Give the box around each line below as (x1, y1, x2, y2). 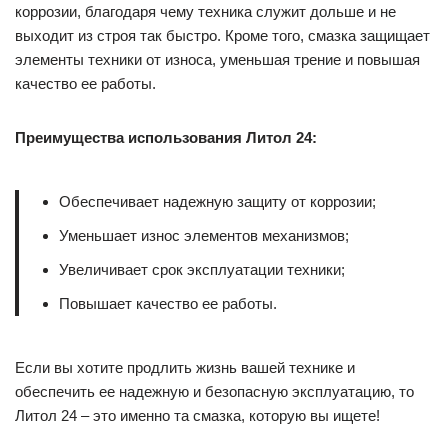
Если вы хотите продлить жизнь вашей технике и (15, 359, 355, 377)
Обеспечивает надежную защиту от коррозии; (59, 193, 376, 211)
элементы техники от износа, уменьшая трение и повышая (15, 51, 420, 69)
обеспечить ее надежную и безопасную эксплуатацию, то (15, 383, 414, 401)
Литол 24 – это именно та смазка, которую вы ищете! (15, 407, 380, 425)
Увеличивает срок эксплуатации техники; (59, 261, 345, 279)
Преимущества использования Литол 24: (15, 129, 317, 147)
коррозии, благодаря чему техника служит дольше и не (15, 3, 396, 21)
